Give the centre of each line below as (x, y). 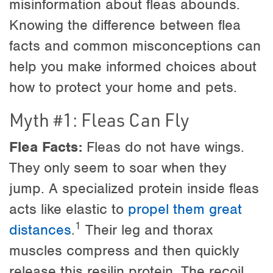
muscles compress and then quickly (124, 250)
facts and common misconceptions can (135, 45)
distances (40, 229)
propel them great (185, 209)
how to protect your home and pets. (123, 87)
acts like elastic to (69, 209)
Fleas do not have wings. (163, 147)
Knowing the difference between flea (125, 25)
